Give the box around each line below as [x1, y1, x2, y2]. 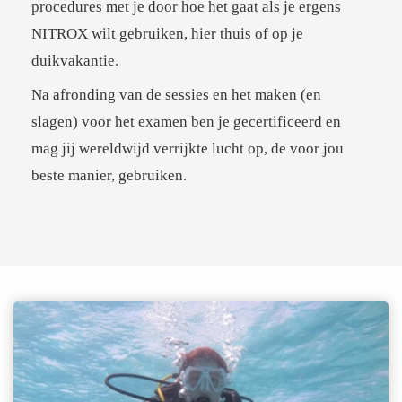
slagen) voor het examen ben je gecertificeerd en [31, 113, 341, 131]
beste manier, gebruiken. [31, 167, 187, 185]
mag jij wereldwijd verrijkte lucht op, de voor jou [31, 140, 344, 158]
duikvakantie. [31, 52, 118, 70]
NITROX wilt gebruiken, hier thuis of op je [31, 25, 303, 43]
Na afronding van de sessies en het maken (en [31, 86, 321, 104]
